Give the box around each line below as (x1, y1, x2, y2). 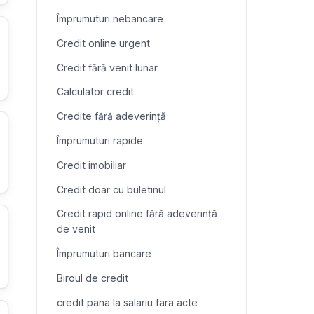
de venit (57, 223, 95, 235)
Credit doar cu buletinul (57, 183, 166, 196)
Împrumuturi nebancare (57, 13, 163, 25)
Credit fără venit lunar (57, 61, 158, 74)
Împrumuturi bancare (57, 247, 151, 260)
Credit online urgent (57, 36, 150, 49)
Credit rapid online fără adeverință (57, 207, 217, 220)
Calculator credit (57, 86, 134, 98)
